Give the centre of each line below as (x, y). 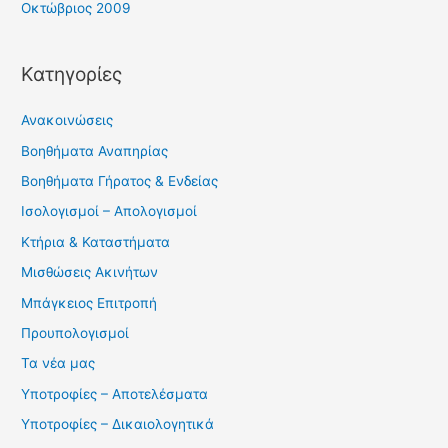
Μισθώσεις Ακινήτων (90, 272)
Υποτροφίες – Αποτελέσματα (115, 393)
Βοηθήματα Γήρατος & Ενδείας (120, 181)
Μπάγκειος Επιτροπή (89, 302)
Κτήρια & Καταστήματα (96, 241)
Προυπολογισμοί (75, 333)
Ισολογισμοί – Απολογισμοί (109, 211)
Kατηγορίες (72, 74)
